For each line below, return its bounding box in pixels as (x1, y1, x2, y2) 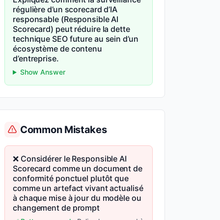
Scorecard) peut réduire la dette (13, 24, 130, 34)
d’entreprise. (13, 54, 59, 63)
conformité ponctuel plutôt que (13, 173, 129, 183)
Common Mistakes (20, 124, 107, 136)
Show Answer (20, 68, 65, 76)
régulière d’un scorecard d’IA (13, 4, 118, 14)
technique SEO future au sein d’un (13, 34, 138, 44)
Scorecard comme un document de (13, 164, 142, 173)
